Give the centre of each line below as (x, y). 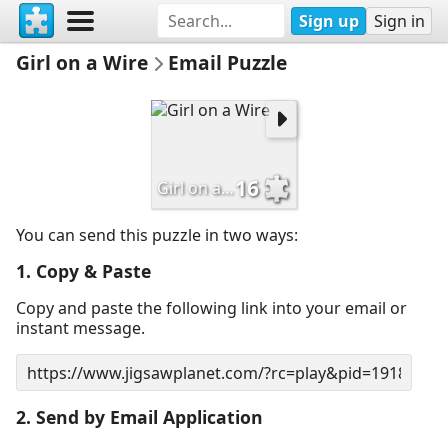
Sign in (399, 20)
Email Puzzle (227, 62)
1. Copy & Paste (83, 271)
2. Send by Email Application (139, 417)
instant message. (80, 328)
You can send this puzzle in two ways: (157, 235)
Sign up (328, 20)
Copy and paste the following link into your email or (211, 308)
